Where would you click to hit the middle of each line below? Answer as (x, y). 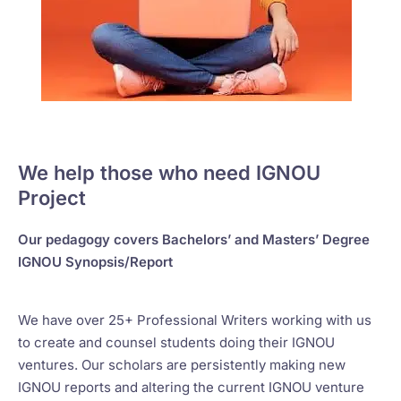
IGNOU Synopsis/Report (95, 261)
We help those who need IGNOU (169, 172)
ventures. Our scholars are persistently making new (182, 364)
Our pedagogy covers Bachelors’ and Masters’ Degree (194, 239)
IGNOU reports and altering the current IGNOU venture (191, 387)
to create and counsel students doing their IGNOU (176, 342)
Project (52, 197)
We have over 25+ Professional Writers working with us (195, 320)
